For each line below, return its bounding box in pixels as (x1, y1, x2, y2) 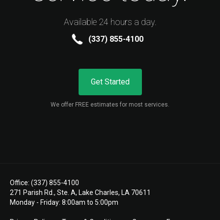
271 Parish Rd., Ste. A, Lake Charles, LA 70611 (10, 188, 151, 196)
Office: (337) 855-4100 (10, 178, 79, 187)
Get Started (90, 77, 130, 86)
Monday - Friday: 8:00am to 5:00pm (10, 198, 118, 206)
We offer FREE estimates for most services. (51, 101, 169, 108)
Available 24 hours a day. (63, 16, 157, 27)
